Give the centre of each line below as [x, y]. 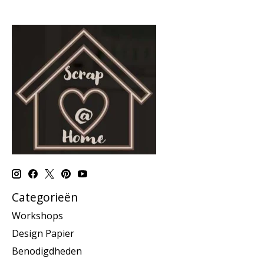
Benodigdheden [47, 251]
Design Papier [43, 234]
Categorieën [45, 197]
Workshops [37, 216]
